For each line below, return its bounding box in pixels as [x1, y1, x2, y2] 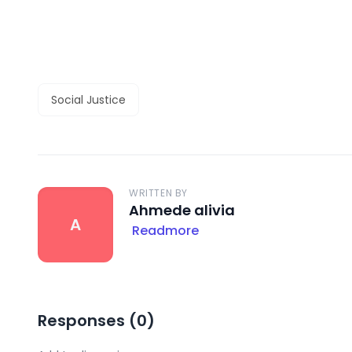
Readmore [132, 222, 199, 240]
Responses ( [38, 310, 137, 332]
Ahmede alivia [129, 200, 235, 220]
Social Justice [51, 92, 126, 108]
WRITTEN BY [129, 186, 188, 200]
